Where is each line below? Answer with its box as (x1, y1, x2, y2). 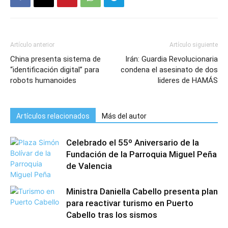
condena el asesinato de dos (121, 65, 218, 74)
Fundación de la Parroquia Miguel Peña (66, 149, 217, 159)
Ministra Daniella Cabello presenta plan (66, 186, 218, 196)
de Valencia (66, 161, 112, 171)
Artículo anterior (10, 41, 54, 48)
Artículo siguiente (169, 41, 218, 48)
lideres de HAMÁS (158, 76, 218, 85)
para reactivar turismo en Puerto (66, 198, 193, 208)
